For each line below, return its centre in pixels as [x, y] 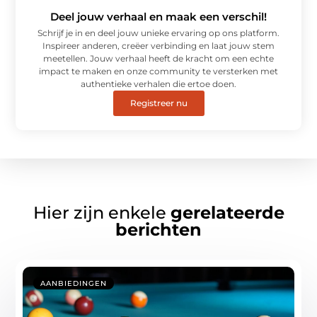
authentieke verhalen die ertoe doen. [158, 83]
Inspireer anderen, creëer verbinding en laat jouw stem [158, 45]
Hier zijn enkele [102, 212]
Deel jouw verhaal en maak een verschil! [158, 16]
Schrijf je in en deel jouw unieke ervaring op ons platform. [158, 33]
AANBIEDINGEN [74, 283]
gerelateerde [227, 212]
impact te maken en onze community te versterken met [158, 71]
